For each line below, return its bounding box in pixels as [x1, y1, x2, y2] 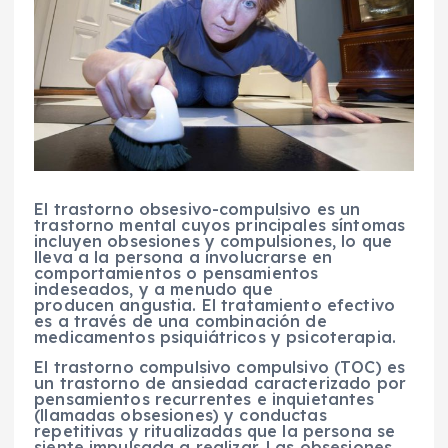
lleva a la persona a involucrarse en [34, 246, 333, 267]
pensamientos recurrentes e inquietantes [34, 388, 375, 409]
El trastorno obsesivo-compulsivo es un [34, 198, 361, 219]
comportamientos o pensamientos [34, 262, 319, 283]
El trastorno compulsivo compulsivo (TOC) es [34, 356, 406, 377]
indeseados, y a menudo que [34, 278, 273, 299]
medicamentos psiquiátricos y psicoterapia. [34, 326, 396, 347]
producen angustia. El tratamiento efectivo [34, 294, 395, 315]
